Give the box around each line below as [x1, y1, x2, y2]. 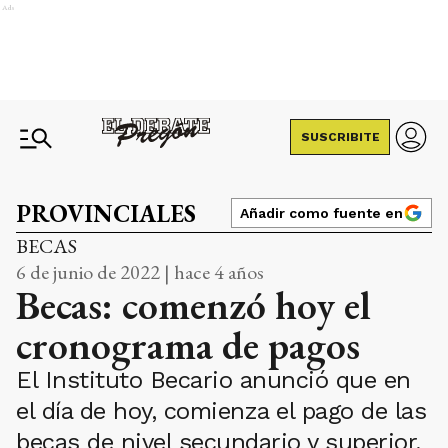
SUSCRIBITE [300, 130, 380, 144]
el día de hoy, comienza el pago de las [16, 397, 426, 425]
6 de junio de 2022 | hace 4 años [16, 259, 264, 285]
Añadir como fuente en [240, 205, 403, 221]
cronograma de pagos [16, 319, 360, 371]
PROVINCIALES [16, 198, 196, 229]
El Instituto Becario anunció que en [16, 366, 411, 394]
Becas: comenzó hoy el [16, 279, 370, 331]
